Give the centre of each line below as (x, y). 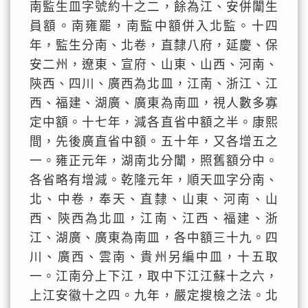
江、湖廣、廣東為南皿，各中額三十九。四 (154, 238)
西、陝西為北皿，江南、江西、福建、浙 (154, 219)
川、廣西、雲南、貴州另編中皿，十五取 (154, 257)
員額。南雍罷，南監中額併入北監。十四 (154, 26)
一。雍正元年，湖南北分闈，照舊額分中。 (154, 161)
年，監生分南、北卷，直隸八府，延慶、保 (154, 45)
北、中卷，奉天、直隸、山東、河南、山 (154, 199)
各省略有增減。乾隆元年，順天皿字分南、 (154, 180)
